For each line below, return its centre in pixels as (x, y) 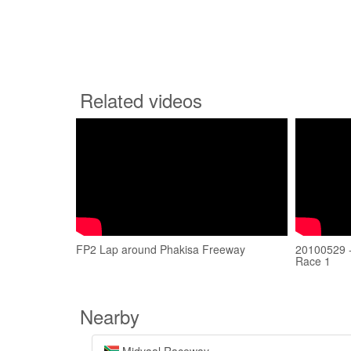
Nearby (110, 316)
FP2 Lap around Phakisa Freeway (161, 249)
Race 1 (313, 261)
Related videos (141, 100)
